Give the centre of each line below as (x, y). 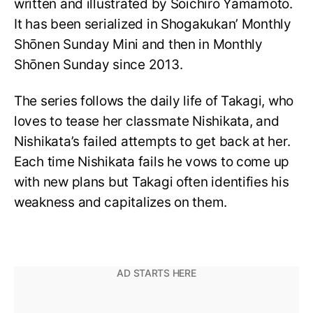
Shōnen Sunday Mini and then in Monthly (138, 44)
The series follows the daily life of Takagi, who (154, 101)
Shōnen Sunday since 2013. (99, 64)
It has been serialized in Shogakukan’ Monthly (153, 24)
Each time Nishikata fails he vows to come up (152, 162)
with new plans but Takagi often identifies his (152, 182)
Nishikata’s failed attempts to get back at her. (152, 142)
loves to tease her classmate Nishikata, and (147, 122)
